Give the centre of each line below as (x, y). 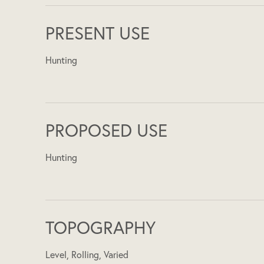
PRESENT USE (98, 33)
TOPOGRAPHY (101, 228)
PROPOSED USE (107, 131)
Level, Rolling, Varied (87, 255)
